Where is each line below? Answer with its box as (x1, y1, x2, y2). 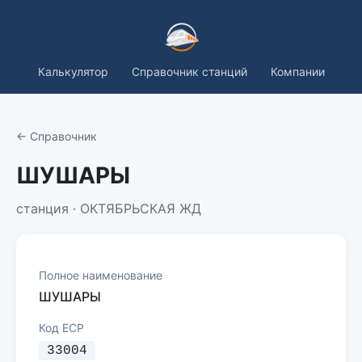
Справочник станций (131, 65, 247, 78)
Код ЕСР (39, 321, 84, 335)
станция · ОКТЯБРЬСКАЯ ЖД (16, 200, 201, 217)
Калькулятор (37, 65, 108, 78)
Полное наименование (39, 268, 162, 282)
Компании (270, 65, 325, 78)
